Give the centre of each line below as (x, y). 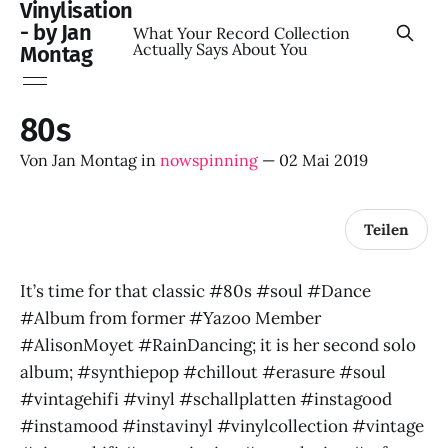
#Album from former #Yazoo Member (170, 318)
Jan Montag (94, 160)
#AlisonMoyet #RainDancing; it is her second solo (218, 345)
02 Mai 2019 (323, 160)
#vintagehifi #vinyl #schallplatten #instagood (206, 399)
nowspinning (209, 160)
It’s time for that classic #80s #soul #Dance (195, 291)
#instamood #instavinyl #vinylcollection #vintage (222, 426)
